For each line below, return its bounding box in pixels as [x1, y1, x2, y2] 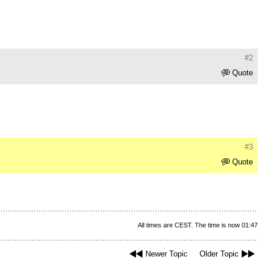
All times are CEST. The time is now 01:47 [138, 221, 258, 229]
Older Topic [199, 249, 239, 259]
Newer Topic [145, 249, 188, 259]
